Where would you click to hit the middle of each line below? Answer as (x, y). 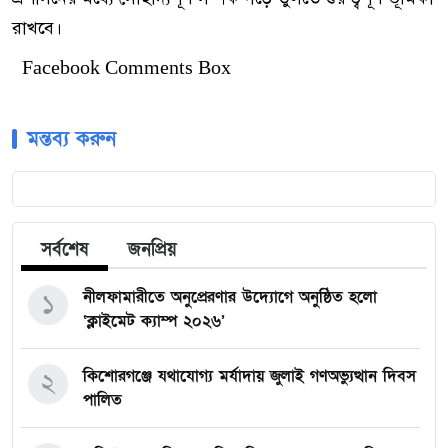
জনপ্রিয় (152, 250)
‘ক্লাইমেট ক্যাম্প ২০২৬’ (154, 321)
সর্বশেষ (64, 250)
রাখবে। (37, 28)
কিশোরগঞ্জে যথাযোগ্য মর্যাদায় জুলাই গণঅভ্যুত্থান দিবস (249, 376)
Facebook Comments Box (126, 67)
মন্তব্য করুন (71, 139)
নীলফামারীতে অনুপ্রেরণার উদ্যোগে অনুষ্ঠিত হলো (230, 297)
